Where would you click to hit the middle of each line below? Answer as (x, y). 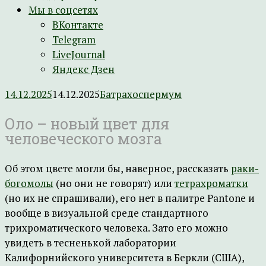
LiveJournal (79, 54)
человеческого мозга (83, 139)
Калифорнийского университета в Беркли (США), (124, 257)
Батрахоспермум (141, 94)
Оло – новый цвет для (87, 124)
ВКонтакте (78, 25)
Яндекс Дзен (83, 69)
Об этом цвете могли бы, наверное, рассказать (118, 168)
